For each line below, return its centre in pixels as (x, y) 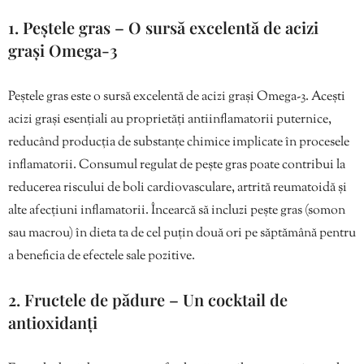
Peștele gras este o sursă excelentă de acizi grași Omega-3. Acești (177, 97)
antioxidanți (53, 323)
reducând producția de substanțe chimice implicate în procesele (179, 143)
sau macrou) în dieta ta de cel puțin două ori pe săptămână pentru (182, 234)
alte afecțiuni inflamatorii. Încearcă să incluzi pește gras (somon (177, 211)
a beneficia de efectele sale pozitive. (102, 257)
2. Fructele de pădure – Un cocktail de (148, 300)
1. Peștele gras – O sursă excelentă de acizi (163, 28)
